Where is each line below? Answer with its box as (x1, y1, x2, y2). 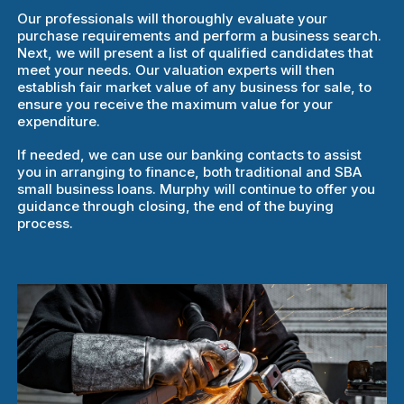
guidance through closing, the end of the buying (17, 197, 335, 215)
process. (17, 214, 74, 232)
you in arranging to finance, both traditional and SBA (17, 162, 363, 180)
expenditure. (17, 112, 101, 130)
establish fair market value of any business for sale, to (17, 78, 372, 96)
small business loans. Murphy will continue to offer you (17, 179, 376, 197)
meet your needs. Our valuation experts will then (17, 60, 335, 78)
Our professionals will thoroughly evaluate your (17, 9, 328, 27)
